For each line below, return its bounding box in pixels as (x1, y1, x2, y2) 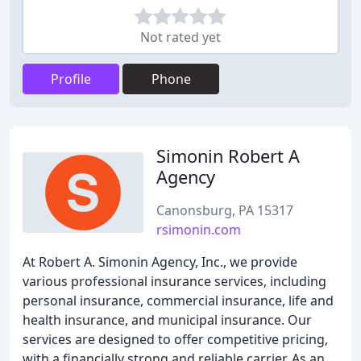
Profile (51, 70, 91, 88)
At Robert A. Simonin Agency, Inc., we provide (23, 253, 297, 271)
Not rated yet (140, 28, 221, 46)
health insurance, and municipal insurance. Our (23, 311, 312, 329)
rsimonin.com (156, 221, 241, 239)
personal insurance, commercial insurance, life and (23, 292, 334, 309)
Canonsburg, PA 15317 (156, 201, 293, 219)
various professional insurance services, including (23, 272, 326, 290)
